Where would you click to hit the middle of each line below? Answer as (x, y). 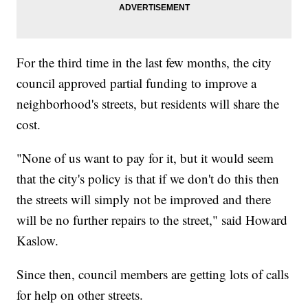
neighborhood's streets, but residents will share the (148, 104)
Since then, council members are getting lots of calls (153, 274)
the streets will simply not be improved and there (144, 199)
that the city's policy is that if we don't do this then (148, 179)
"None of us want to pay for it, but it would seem (145, 158)
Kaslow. (38, 241)
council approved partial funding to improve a (137, 83)
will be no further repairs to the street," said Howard (152, 220)
